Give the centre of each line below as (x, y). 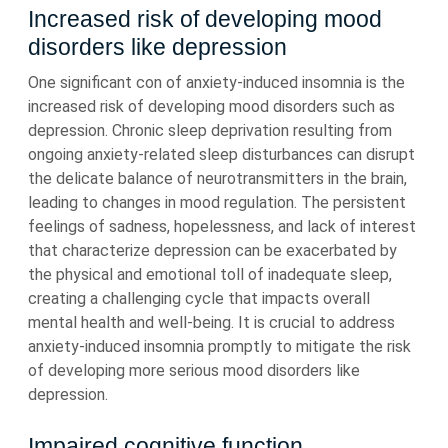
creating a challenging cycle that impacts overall (199, 298)
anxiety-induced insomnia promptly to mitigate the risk (219, 346)
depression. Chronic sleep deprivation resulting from (210, 130)
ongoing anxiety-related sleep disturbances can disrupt (221, 154)
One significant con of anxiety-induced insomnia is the (216, 82)
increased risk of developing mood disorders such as (211, 106)
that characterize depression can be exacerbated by (212, 250)
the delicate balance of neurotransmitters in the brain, (217, 178)
